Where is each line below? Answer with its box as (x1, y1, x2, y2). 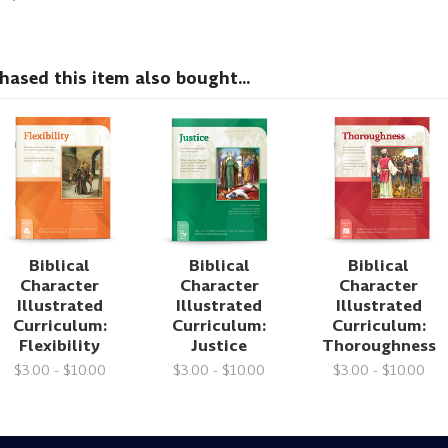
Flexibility (19, 333, 101, 357)
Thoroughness (321, 333, 436, 357)
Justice (191, 333, 248, 357)
